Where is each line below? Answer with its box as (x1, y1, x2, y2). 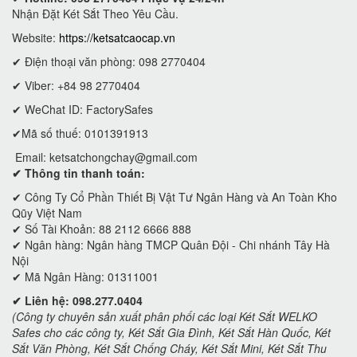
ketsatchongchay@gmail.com (49, 149, 198, 166)
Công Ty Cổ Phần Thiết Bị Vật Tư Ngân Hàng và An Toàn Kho (25, 189, 337, 206)
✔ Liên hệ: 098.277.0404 (12, 292, 143, 309)
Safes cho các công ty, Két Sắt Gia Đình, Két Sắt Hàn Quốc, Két (12, 324, 331, 341)
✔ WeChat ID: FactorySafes (12, 101, 156, 118)
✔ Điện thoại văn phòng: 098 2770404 (12, 53, 209, 70)
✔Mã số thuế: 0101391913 (12, 125, 148, 142)
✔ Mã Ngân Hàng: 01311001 (12, 269, 159, 285)
